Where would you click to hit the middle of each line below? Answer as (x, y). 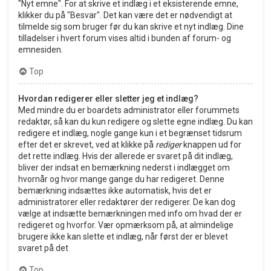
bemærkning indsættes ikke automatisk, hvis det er (115, 191)
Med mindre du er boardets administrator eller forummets (129, 110)
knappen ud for (211, 145)
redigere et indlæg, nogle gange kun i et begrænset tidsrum (130, 133)
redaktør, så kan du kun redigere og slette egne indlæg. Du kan (135, 122)
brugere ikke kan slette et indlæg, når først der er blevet (123, 237)
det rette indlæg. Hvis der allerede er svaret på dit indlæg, (126, 156)
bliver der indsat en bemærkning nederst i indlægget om (124, 168)
